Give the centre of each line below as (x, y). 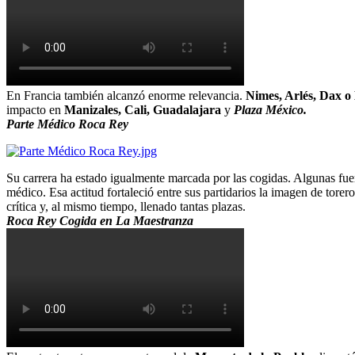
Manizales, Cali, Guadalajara (143, 109)
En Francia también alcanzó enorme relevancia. (126, 95)
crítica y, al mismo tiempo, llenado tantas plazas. (126, 206)
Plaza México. (270, 109)
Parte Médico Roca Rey (67, 124)
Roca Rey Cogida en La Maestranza (100, 220)
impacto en (35, 109)
